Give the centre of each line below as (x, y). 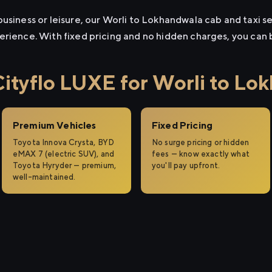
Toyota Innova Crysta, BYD (64, 142)
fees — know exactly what (201, 154)
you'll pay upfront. (186, 165)
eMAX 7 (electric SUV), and (64, 154)
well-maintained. (44, 177)
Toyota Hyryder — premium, (65, 165)
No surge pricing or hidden (201, 142)
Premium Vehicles (55, 125)
